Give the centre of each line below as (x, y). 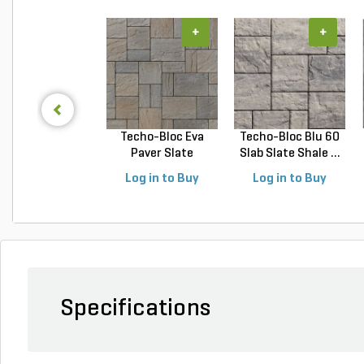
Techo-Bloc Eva (162, 137)
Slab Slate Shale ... (290, 153)
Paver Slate (162, 153)
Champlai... (162, 169)
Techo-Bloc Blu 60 (290, 137)
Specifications (135, 309)
